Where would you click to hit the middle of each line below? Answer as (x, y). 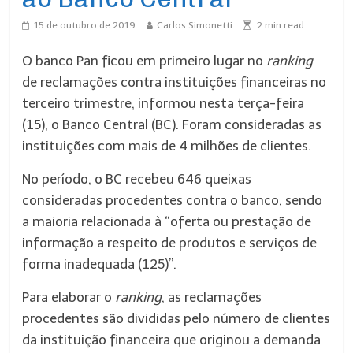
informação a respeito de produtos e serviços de (170, 243)
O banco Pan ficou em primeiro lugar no (145, 61)
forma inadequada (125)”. (100, 264)
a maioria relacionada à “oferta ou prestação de (167, 221)
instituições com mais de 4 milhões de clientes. (167, 146)
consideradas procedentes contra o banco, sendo (173, 200)
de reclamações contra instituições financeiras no (175, 82)
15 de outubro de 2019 (85, 25)
